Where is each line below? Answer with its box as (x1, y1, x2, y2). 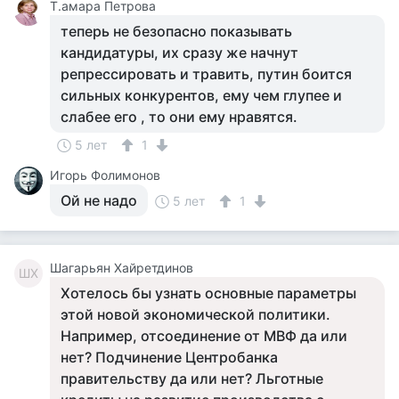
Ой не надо (61, 191, 137, 209)
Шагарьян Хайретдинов (50, 260, 193, 275)
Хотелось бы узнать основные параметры (61, 284, 356, 302)
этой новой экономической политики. (61, 305, 330, 323)
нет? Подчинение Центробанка (61, 348, 278, 366)
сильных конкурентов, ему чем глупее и (61, 86, 342, 104)
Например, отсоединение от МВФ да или (61, 327, 347, 345)
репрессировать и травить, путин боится (61, 65, 352, 83)
